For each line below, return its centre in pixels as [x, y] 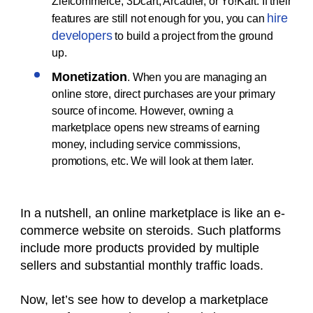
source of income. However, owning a [143, 111]
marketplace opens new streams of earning [156, 128]
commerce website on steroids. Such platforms [151, 231]
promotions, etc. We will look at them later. [154, 161]
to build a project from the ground [192, 36]
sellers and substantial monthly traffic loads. [144, 266]
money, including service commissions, [146, 145]
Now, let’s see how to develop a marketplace [144, 300]
